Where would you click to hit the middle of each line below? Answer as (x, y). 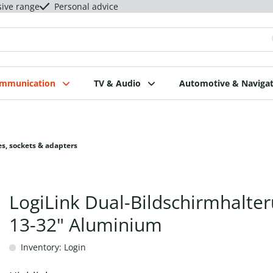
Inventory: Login (52, 247)
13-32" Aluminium (85, 225)
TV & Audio (117, 83)
